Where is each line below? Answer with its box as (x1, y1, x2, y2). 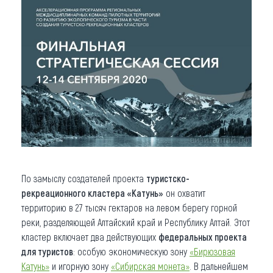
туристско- (146, 172, 190, 184)
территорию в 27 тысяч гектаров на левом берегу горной (21, 201, 237, 213)
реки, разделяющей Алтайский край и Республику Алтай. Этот (21, 216, 250, 228)
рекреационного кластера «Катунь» (21, 186, 163, 199)
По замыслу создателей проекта (21, 172, 146, 184)
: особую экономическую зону (73, 245, 190, 257)
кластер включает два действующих (21, 230, 158, 243)
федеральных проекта (158, 230, 247, 243)
